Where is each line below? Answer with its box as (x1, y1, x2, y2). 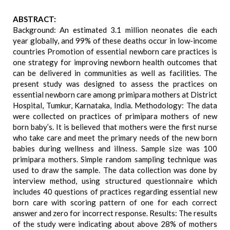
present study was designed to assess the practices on (13, 79, 217, 88)
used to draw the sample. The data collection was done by (13, 165, 217, 175)
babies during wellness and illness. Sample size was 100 (13, 144, 217, 153)
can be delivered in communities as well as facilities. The (13, 68, 217, 78)
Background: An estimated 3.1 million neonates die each (13, 25, 217, 34)
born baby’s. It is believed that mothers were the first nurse (13, 122, 217, 131)
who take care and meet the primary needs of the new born (13, 133, 217, 142)
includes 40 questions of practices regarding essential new (13, 187, 217, 196)
